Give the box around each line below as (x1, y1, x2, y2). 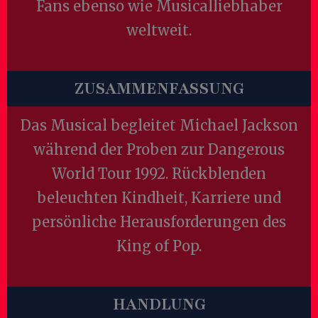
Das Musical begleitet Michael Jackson (20, 116, 298, 134)
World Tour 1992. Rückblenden (52, 165, 266, 182)
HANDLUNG (112, 294, 206, 315)
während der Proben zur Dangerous (33, 141, 285, 158)
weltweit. (126, 21, 192, 39)
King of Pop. (116, 237, 202, 255)
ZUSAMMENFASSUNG (74, 78, 244, 99)
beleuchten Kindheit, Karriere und (37, 189, 281, 207)
